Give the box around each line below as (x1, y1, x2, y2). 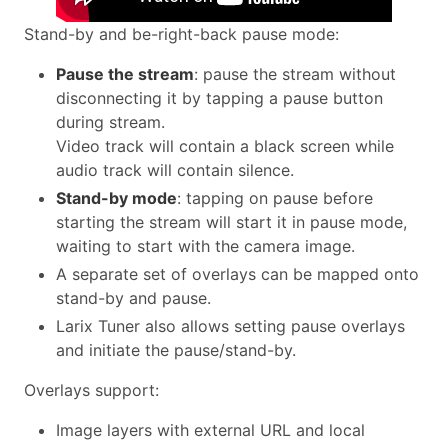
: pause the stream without (194, 63, 396, 84)
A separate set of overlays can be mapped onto (56, 263, 419, 284)
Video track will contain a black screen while (56, 135, 394, 156)
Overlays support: (24, 379, 159, 400)
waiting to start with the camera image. (56, 235, 355, 256)
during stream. (56, 111, 165, 132)
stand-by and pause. (56, 287, 211, 308)
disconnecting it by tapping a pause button (56, 87, 383, 108)
